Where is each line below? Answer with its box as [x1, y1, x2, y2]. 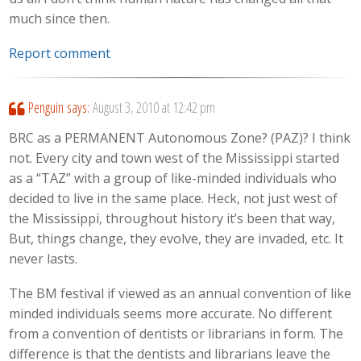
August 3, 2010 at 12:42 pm [92, 97, 215, 117]
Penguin [27, 97, 64, 117]
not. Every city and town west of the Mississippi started [9, 149, 340, 168]
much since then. [9, 10, 110, 28]
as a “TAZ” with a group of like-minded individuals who [9, 169, 338, 188]
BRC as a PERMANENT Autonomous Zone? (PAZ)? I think [9, 129, 351, 147]
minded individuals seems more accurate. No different [9, 304, 333, 322]
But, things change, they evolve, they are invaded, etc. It [9, 230, 344, 248]
